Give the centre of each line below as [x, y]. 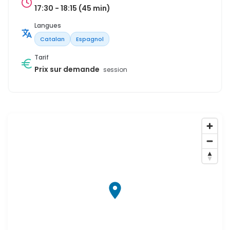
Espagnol [90, 39]
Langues [48, 25]
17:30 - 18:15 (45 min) [72, 8]
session [115, 69]
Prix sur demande [68, 69]
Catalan [52, 39]
